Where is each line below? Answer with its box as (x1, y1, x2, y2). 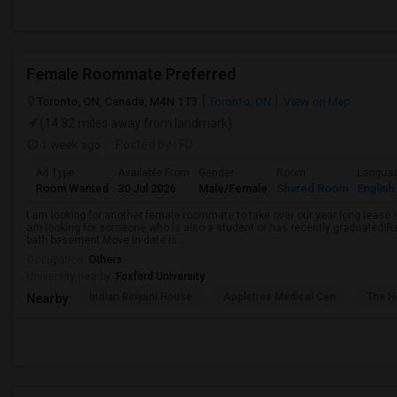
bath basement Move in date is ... (27, 234, 188, 246)
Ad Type (35, 167, 74, 179)
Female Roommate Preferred (27, 65, 236, 83)
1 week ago (38, 137, 101, 152)
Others (89, 253, 122, 266)
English (357, 182, 394, 195)
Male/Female (198, 182, 268, 195)
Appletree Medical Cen (223, 291, 336, 303)
